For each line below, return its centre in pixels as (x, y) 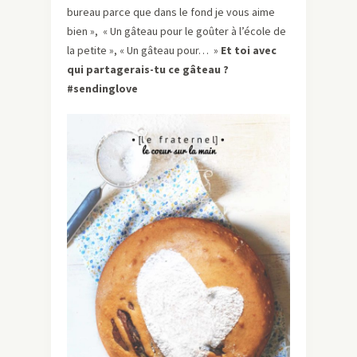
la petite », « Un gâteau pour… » (144, 51)
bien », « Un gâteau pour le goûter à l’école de (177, 31)
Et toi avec (249, 51)
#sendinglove (104, 89)
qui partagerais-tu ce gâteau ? (148, 70)
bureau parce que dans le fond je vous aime (171, 12)
